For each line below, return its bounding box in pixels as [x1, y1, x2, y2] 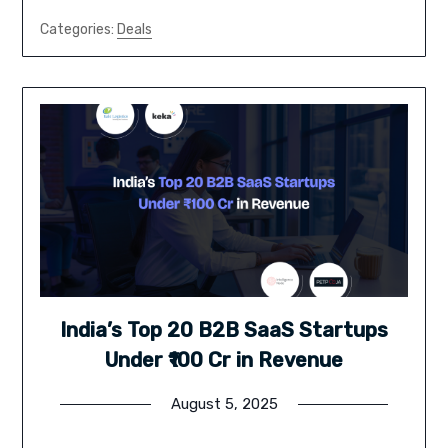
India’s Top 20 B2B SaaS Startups [60, 318, 388, 343]
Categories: [39, 21, 117, 39]
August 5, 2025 [170, 395, 278, 414]
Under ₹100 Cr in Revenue [105, 348, 343, 373]
